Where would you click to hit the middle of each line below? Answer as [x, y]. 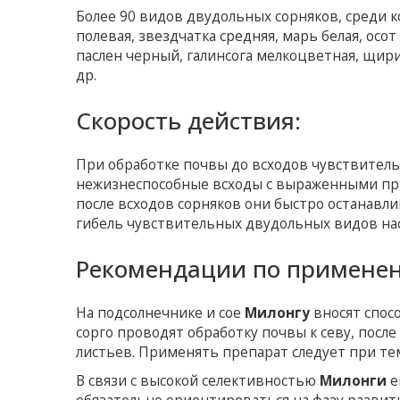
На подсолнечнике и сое [161, 313]
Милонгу [279, 313]
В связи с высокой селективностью [198, 381]
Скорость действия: [189, 121]
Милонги [355, 381]
